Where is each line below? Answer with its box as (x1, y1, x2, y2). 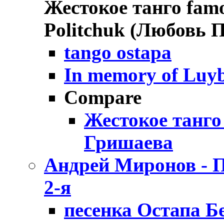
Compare (64, 86, 141, 108)
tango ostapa (64, 41, 171, 63)
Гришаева (84, 131, 173, 153)
